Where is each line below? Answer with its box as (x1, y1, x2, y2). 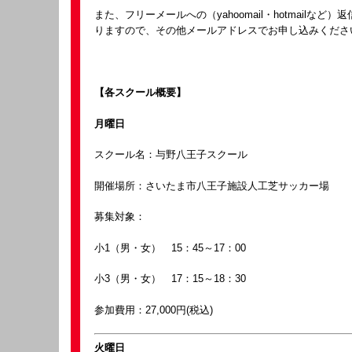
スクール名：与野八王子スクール (94, 148, 247, 160)
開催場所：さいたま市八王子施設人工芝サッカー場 (94, 179, 329, 192)
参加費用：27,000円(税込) (94, 303, 213, 316)
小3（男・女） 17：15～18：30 (94, 273, 246, 284)
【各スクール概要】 (94, 86, 186, 98)
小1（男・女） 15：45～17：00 (94, 241, 246, 254)
